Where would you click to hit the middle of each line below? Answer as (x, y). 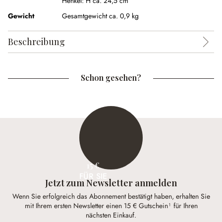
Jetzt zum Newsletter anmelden (111, 183)
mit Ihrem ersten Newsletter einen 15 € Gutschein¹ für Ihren (111, 206)
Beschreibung (36, 42)
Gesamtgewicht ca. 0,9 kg (100, 16)
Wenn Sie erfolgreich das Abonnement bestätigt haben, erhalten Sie (111, 196)
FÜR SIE (93, 176)
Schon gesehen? (111, 78)
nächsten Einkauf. (111, 215)
